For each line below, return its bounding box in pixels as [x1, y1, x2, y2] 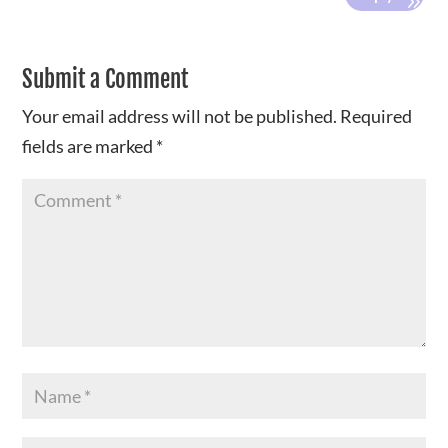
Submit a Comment [22, 65, 189, 94]
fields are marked [22, 135, 157, 157]
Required [340, 105, 413, 127]
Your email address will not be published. [22, 105, 338, 127]
